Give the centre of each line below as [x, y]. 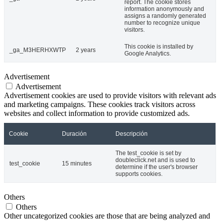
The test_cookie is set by [148, 153]
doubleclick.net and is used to [155, 160]
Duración [74, 134]
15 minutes [77, 163]
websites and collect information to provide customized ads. [97, 113]
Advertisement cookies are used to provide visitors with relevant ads [110, 95]
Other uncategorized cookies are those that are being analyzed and [107, 216]
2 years [86, 50]
